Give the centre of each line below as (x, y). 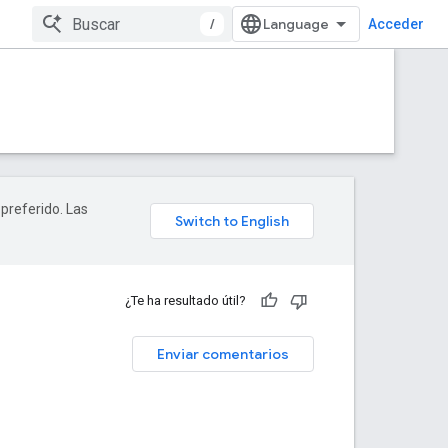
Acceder (396, 24)
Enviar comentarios (223, 354)
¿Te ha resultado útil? (185, 300)
